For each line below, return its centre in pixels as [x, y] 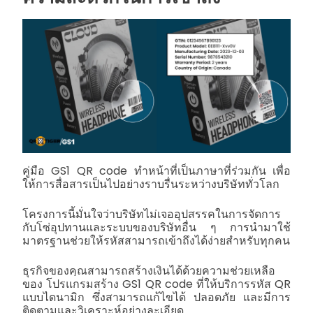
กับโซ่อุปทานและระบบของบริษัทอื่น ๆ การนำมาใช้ [156, 228]
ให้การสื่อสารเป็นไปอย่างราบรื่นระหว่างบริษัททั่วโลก [151, 184]
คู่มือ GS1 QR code [78, 171]
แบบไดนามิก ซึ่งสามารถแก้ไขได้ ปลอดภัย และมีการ [156, 298]
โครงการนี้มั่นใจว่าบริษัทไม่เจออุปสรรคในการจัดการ [152, 214]
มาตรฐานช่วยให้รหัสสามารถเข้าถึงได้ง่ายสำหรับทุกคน [156, 241]
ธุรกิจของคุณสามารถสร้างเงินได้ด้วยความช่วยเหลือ [149, 271]
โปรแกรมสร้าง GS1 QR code [121, 284]
